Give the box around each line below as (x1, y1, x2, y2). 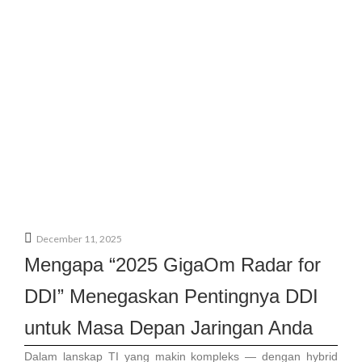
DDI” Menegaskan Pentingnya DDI (24, 285, 318, 307)
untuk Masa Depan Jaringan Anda (24, 317, 313, 339)
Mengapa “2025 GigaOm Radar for (24, 254, 321, 276)
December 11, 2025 (36, 233, 122, 245)
